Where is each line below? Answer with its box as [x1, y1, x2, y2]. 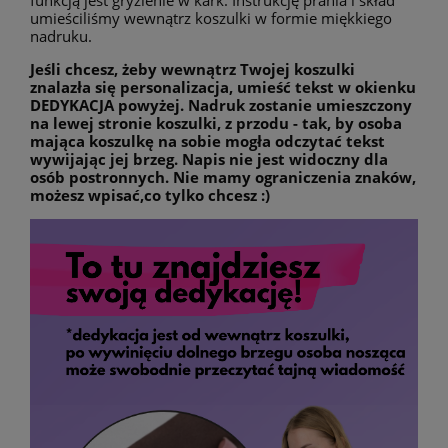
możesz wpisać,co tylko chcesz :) [30, 185, 270, 206]
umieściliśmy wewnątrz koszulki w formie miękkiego [30, 8, 392, 29]
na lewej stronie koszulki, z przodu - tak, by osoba [30, 113, 402, 134]
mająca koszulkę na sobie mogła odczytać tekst [30, 131, 385, 152]
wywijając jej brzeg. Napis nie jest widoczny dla [30, 149, 388, 170]
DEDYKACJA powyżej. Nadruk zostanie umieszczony [30, 95, 412, 116]
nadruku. [30, 26, 92, 47]
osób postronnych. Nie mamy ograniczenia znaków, [30, 167, 416, 188]
